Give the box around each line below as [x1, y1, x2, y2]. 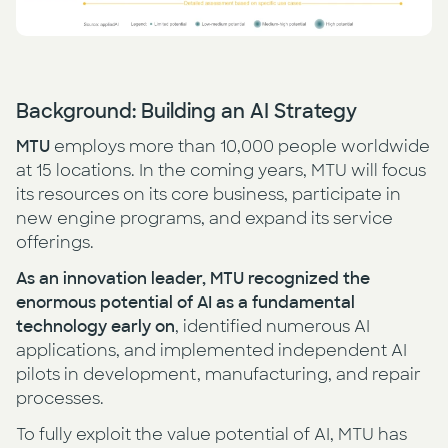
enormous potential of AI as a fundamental [16, 292, 355, 314]
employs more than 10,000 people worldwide [50, 136, 430, 158]
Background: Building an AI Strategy [16, 99, 357, 125]
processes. [16, 388, 104, 410]
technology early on [16, 316, 175, 338]
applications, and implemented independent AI [16, 340, 407, 362]
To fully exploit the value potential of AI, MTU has [16, 424, 407, 446]
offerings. [16, 232, 94, 254]
